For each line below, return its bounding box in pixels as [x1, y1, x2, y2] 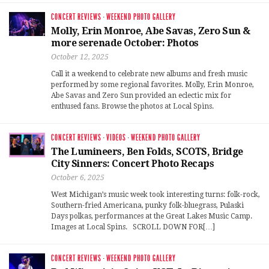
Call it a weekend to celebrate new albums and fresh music [51, 70, 247, 79]
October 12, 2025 [51, 53, 109, 62]
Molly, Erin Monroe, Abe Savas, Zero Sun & [51, 25, 250, 37]
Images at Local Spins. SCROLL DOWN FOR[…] [51, 223, 215, 232]
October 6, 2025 [51, 174, 104, 183]
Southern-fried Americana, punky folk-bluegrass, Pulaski [51, 201, 244, 210]
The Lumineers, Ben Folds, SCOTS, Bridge [51, 146, 243, 158]
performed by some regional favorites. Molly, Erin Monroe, [51, 80, 254, 89]
